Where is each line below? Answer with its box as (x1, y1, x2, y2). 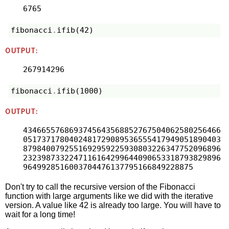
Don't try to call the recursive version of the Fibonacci (5, 182, 196, 191)
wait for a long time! (5, 210, 76, 219)
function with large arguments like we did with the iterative (5, 191, 214, 200)
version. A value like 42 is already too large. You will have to (5, 200, 221, 210)
